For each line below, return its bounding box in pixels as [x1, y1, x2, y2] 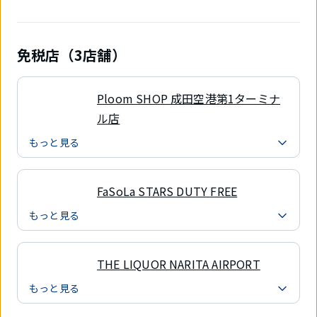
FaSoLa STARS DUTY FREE [97, 182, 238, 200]
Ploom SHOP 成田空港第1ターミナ [97, 89, 281, 107]
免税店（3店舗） [17, 44, 126, 65]
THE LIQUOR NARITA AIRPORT [97, 255, 260, 272]
